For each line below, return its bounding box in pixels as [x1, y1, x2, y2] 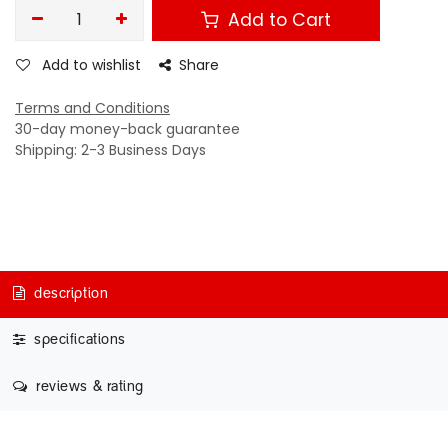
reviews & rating [31, 379, 145, 395]
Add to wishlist [42, 55, 141, 75]
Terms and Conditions [15, 98, 170, 118]
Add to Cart [223, 7, 332, 32]
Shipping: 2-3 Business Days [15, 140, 206, 160]
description [29, 286, 109, 302]
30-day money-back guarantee [15, 119, 240, 139]
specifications [29, 333, 126, 349]
